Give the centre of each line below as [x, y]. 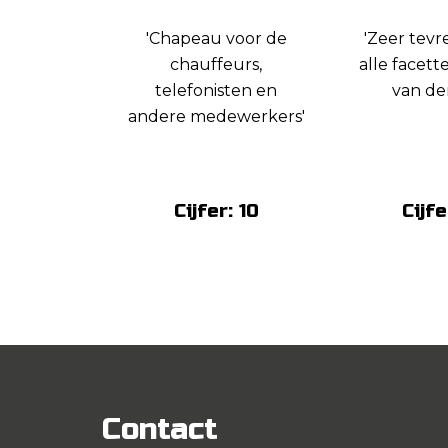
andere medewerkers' [216, 116]
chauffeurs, [216, 64]
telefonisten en [216, 90]
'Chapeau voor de [216, 38]
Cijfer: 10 [216, 210]
